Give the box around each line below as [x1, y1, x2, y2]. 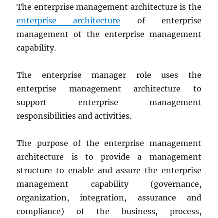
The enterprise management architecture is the [17, 2, 201, 12]
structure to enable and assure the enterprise [17, 165, 201, 175]
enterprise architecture [17, 16, 121, 25]
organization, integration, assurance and [17, 193, 201, 202]
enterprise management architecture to [17, 84, 201, 93]
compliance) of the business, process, [17, 206, 201, 216]
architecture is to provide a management [17, 152, 201, 162]
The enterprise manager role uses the [17, 70, 201, 80]
